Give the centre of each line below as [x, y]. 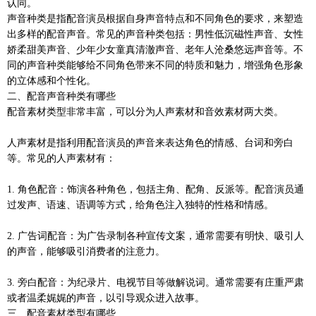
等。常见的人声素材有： [61, 158]
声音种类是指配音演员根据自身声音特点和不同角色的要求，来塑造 [155, 18]
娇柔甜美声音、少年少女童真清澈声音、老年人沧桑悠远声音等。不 [155, 49]
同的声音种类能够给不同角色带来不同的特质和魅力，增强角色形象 [155, 65]
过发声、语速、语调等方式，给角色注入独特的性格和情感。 [140, 205]
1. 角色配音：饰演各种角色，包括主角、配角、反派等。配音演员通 [156, 189]
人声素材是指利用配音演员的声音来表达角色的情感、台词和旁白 [150, 142]
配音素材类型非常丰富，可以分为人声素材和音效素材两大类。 [145, 111]
